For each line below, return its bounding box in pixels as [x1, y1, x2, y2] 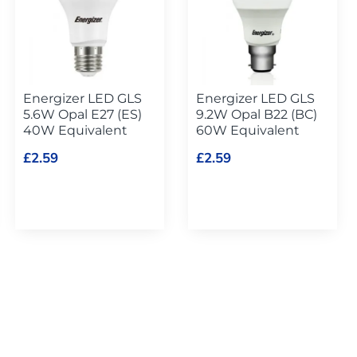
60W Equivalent [196, 122, 300, 138]
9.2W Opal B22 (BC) [196, 106, 318, 122]
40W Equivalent [23, 122, 128, 138]
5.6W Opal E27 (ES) [23, 106, 143, 122]
